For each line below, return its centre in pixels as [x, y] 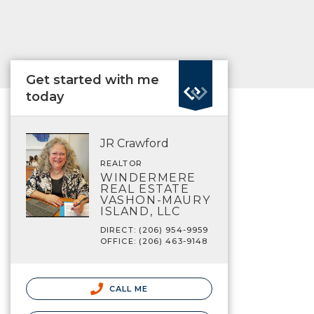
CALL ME [127, 289]
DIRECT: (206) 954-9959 [155, 230]
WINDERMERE [148, 178]
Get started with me [93, 80]
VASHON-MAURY [156, 200]
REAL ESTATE [145, 189]
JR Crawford [135, 143]
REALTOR [121, 163]
